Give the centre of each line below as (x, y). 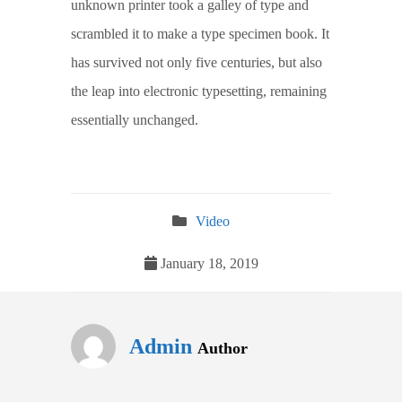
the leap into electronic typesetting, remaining (199, 92)
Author (223, 349)
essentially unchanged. (135, 120)
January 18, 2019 (207, 264)
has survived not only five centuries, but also (197, 63)
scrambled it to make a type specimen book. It (200, 34)
